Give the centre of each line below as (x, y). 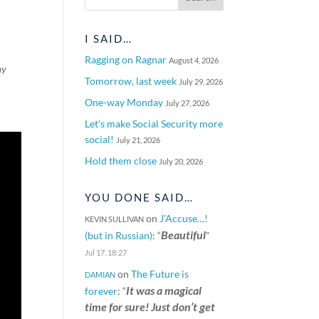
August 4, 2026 (194, 60)
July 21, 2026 (138, 140)
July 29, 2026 (201, 82)
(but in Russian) (119, 235)
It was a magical (164, 290)
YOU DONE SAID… (140, 197)
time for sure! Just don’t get (150, 307)
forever (101, 291)
